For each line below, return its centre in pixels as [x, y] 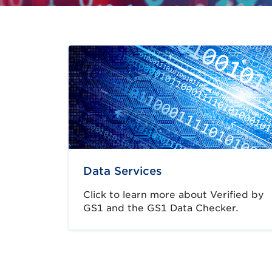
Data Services [123, 171]
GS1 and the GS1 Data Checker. [161, 208]
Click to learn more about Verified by [174, 195]
